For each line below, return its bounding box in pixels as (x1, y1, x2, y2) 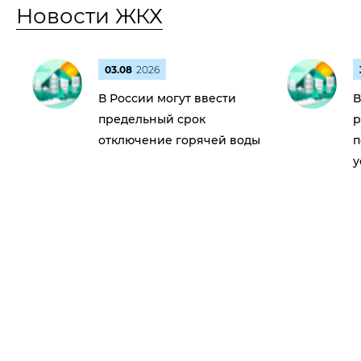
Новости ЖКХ (16, 3, 163, 29)
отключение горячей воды (98, 133, 260, 147)
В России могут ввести (98, 91, 236, 106)
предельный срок (98, 112, 205, 127)
